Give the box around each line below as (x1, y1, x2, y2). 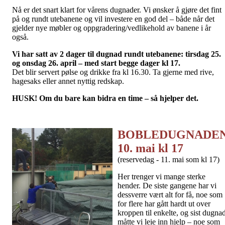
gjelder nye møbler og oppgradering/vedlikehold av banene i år (12, 24, 211, 32)
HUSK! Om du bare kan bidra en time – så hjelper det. (12, 94, 198, 102)
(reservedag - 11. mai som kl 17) (118, 155, 219, 164)
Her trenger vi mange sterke (118, 172, 205, 181)
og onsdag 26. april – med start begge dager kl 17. (12, 59, 180, 67)
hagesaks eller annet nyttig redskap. (12, 77, 124, 85)
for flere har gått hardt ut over (118, 199, 210, 208)
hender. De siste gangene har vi (118, 181, 216, 190)
